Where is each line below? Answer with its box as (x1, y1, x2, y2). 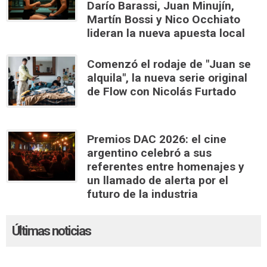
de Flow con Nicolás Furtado (87, 84, 236, 98)
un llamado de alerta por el (87, 173, 228, 187)
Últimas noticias (12, 222, 91, 238)
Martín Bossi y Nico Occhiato (87, 12, 240, 26)
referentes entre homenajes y (87, 159, 244, 173)
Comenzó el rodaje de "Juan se (87, 57, 251, 71)
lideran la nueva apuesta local (87, 26, 245, 40)
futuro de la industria (87, 187, 198, 201)
